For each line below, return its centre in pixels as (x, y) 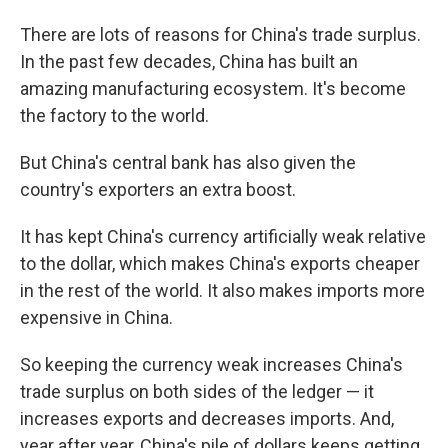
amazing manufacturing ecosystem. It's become (213, 89)
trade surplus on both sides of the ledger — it (197, 392)
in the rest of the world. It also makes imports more (222, 291)
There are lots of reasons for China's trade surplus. (220, 35)
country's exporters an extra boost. (158, 190)
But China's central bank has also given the (188, 163)
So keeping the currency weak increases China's (211, 365)
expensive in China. (96, 318)
